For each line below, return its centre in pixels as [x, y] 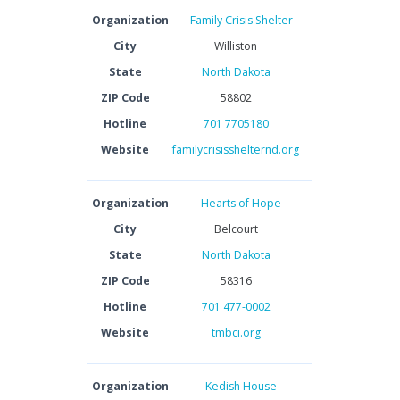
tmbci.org [236, 333]
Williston [236, 46]
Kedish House [241, 386]
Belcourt [236, 229]
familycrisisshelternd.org [236, 150]
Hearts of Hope [241, 203]
